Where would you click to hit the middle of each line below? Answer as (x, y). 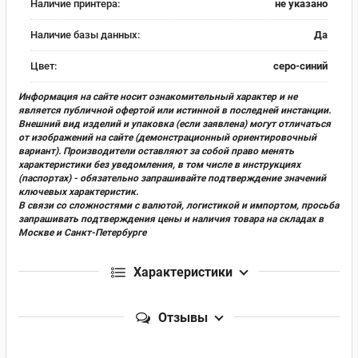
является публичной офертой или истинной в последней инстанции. (175, 110)
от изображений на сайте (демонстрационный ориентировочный (167, 137)
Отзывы (183, 317)
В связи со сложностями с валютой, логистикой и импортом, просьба (179, 205)
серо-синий (300, 66)
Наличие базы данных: (85, 34)
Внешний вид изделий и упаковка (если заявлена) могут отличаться (175, 123)
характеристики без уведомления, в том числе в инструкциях (159, 164)
